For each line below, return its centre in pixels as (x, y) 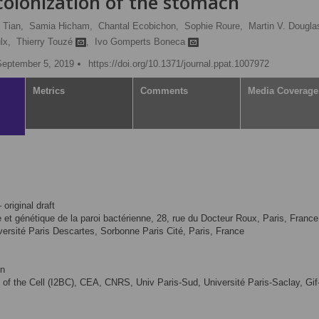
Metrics (49, 91)
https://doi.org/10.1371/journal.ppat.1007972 (179, 63)
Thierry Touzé (46, 42)
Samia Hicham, (61, 26)
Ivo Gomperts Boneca (141, 42)
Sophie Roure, (214, 26)
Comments (164, 91)
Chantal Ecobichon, (138, 26)
